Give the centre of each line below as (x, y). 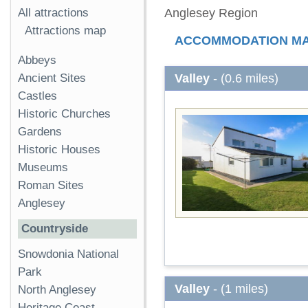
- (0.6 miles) (244, 78)
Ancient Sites (52, 78)
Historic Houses (59, 150)
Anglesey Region (211, 13)
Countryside (55, 229)
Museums (43, 168)
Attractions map (65, 31)
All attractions (53, 13)
